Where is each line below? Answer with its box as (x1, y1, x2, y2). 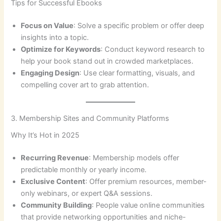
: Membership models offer (89, 153, 180, 162)
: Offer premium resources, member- (85, 177, 207, 186)
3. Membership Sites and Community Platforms (11, 113, 170, 123)
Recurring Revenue (21, 153, 89, 162)
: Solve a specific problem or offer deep (74, 21, 205, 30)
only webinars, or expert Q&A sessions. (21, 188, 153, 198)
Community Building (21, 200, 92, 210)
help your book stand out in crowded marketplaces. (21, 56, 194, 66)
